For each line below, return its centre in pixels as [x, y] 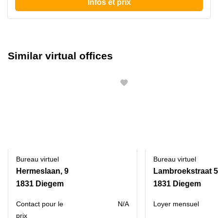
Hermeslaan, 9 [42, 171]
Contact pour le [40, 204]
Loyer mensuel [176, 204]
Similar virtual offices [60, 56]
